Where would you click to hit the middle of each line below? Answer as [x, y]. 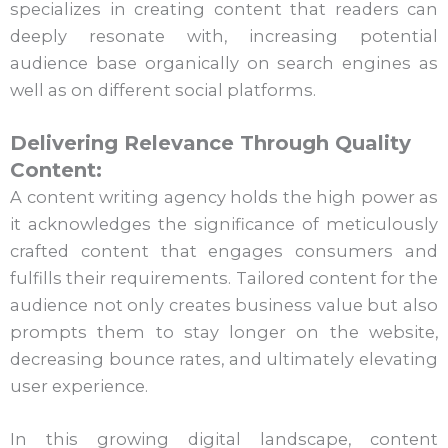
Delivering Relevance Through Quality [210, 143]
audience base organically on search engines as [224, 62]
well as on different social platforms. [163, 89]
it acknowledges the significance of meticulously [224, 224]
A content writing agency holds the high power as [224, 197]
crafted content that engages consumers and [224, 251]
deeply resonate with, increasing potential [224, 35]
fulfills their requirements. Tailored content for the [224, 278]
